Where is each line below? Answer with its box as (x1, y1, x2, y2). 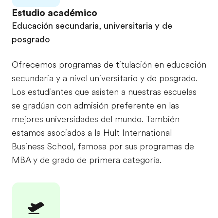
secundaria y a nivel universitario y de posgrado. (12, 73, 198, 84)
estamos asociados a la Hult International (12, 128, 172, 138)
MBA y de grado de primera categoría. (12, 155, 162, 165)
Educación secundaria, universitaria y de (12, 21, 172, 31)
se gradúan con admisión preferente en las (12, 101, 179, 111)
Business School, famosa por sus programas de (12, 142, 194, 152)
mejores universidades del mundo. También (12, 114, 180, 125)
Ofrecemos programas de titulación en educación (12, 60, 206, 70)
